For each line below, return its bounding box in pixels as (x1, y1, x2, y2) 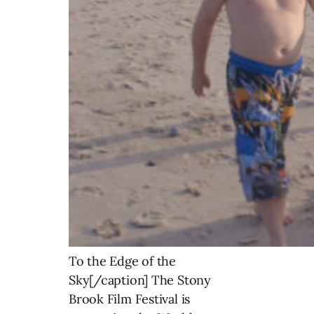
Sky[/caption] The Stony (69, 271, 211, 288)
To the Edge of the (69, 252, 177, 269)
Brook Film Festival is (69, 290, 191, 307)
